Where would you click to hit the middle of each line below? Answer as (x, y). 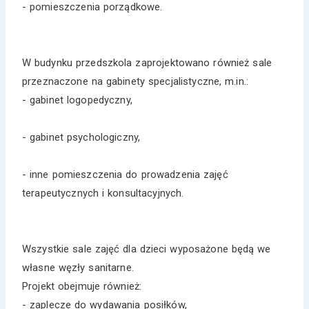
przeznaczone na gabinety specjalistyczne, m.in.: (136, 81)
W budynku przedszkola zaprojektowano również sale (147, 62)
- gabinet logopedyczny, (77, 100)
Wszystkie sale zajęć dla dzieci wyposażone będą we (147, 249)
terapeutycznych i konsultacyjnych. (103, 193)
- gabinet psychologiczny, (81, 137)
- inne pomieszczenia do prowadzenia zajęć (125, 174)
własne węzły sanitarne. (78, 267)
